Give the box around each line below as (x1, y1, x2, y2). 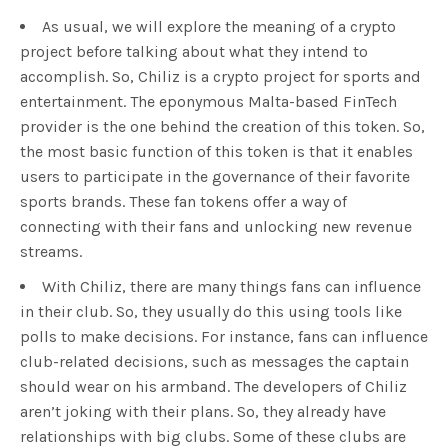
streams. (20, 242, 86, 262)
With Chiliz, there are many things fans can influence (42, 277, 421, 297)
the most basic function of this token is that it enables (20, 142, 413, 162)
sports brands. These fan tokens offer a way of (20, 192, 347, 212)
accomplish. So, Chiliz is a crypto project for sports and (20, 67, 421, 87)
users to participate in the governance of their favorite (20, 167, 410, 187)
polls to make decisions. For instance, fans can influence (20, 327, 428, 347)
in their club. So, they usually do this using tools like (20, 302, 402, 322)
